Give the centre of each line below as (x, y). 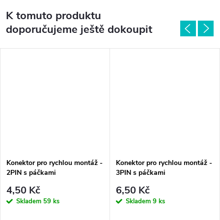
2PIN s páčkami (31, 172)
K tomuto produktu (54, 16)
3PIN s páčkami (141, 172)
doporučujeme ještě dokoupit (79, 29)
